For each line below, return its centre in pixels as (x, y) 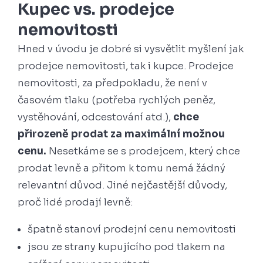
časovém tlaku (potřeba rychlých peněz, (117, 100)
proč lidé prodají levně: (75, 202)
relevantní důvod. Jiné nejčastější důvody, (122, 185)
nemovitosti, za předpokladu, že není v (112, 83)
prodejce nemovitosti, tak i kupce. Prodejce (126, 66)
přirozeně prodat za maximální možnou (121, 134)
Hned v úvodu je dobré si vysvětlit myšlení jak (131, 49)
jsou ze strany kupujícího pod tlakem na (127, 247)
